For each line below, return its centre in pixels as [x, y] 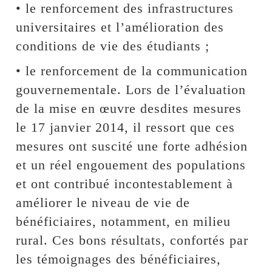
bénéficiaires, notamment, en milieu [124, 221]
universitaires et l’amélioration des [120, 27]
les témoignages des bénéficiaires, [119, 259]
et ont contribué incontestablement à [125, 183]
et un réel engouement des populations [131, 165]
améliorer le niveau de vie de [103, 202]
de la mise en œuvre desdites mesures [129, 108]
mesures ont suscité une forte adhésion [132, 146]
